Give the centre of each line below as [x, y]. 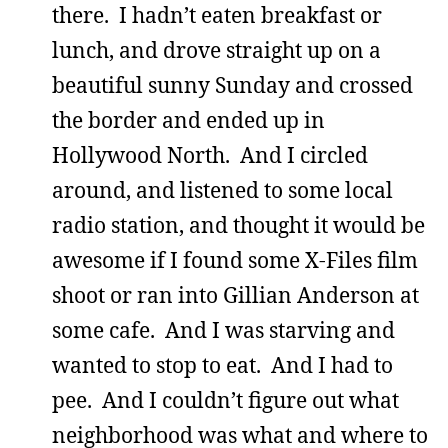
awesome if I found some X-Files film [235, 260]
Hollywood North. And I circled [210, 155]
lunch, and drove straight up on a [216, 50]
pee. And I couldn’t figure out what [225, 400]
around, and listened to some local [222, 190]
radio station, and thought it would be [238, 225]
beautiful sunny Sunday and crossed [232, 85]
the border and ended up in [188, 120]
